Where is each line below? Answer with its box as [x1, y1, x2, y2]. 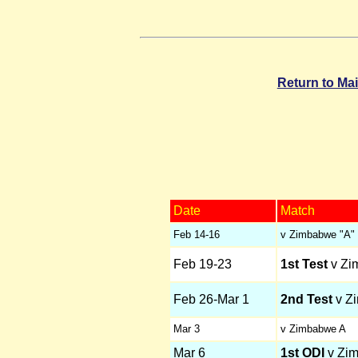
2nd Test [280, 292, 332, 306]
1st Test [280, 257, 328, 271]
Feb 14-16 [173, 228, 220, 241]
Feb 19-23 [173, 257, 232, 271]
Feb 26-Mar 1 [173, 292, 249, 306]
